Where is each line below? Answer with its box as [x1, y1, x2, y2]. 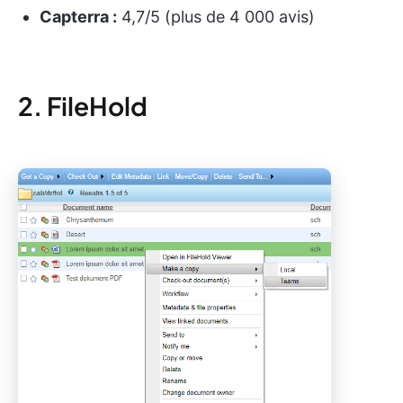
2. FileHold [18, 90, 148, 122]
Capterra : [40, 7, 117, 27]
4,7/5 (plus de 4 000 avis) [117, 7, 315, 27]
